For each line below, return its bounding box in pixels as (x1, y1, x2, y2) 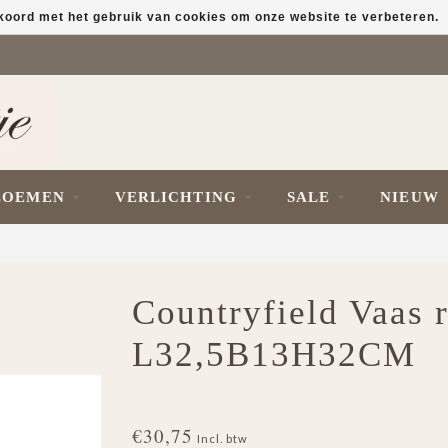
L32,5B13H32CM (131, 335, 416, 374)
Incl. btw (196, 432, 248, 445)
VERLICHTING (114, 189, 237, 205)
